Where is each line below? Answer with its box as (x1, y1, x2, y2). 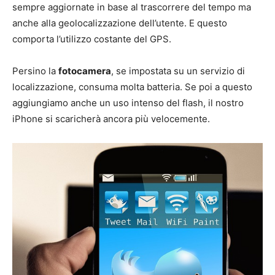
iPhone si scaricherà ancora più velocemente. (12, 113, 210, 125)
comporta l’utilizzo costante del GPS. (12, 33, 171, 45)
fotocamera (58, 65, 111, 77)
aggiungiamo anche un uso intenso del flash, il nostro (12, 97, 244, 109)
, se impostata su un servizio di (111, 65, 245, 77)
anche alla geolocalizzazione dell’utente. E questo (12, 17, 227, 29)
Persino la (12, 65, 58, 77)
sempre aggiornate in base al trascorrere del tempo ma (12, 1, 251, 14)
